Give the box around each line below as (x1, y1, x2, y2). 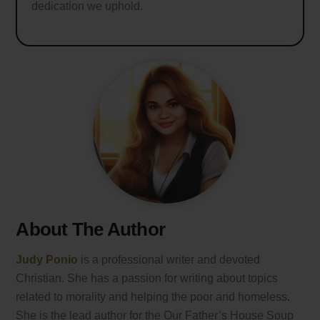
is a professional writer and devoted (78, 253, 261, 266)
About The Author (16, 219, 166, 239)
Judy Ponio (16, 253, 79, 266)
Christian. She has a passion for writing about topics (16, 271, 279, 284)
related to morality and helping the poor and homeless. (16, 290, 291, 303)
